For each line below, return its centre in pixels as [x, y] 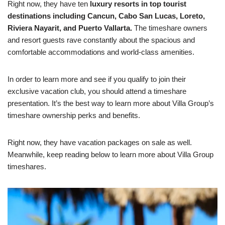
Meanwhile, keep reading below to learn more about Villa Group [110, 155]
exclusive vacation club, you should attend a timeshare [97, 91]
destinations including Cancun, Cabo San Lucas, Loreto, [106, 16]
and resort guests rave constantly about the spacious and [101, 40]
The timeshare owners [171, 28]
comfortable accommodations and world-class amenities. [101, 52]
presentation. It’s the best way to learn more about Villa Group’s [111, 103]
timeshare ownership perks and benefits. [74, 116]
